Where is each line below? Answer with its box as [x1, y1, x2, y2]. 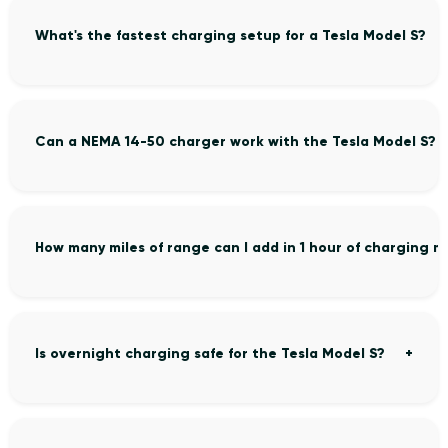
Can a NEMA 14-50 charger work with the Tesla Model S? [35, 133, 436, 151]
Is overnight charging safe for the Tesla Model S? [35, 345, 385, 363]
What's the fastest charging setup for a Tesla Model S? [35, 27, 426, 45]
